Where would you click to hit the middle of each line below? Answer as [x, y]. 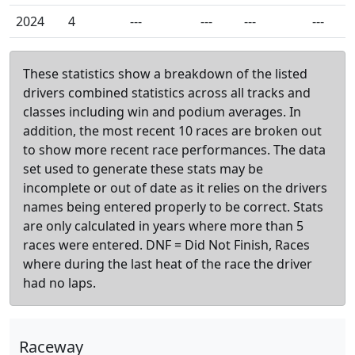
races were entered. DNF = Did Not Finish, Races [166, 245]
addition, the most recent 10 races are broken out [172, 131]
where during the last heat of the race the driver [168, 264]
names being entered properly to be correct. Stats [173, 207]
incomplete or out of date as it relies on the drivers [175, 188]
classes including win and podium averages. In [162, 112]
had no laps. [59, 283]
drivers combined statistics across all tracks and [167, 93]
